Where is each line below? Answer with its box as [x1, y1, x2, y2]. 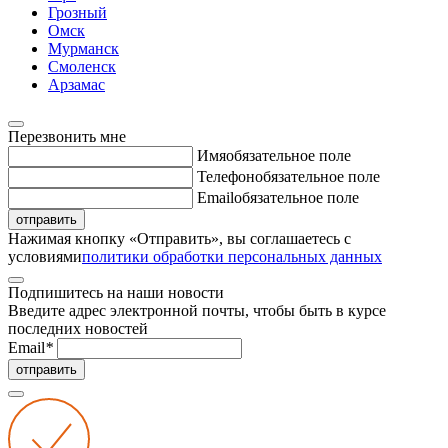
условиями [8, 248, 82, 265]
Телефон [197, 168, 255, 185]
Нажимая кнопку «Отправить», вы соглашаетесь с [8, 230, 351, 247]
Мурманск [48, 40, 119, 57]
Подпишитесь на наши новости [8, 284, 224, 301]
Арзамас [48, 76, 105, 93]
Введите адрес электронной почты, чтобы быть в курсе [8, 302, 386, 319]
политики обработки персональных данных [82, 248, 382, 265]
